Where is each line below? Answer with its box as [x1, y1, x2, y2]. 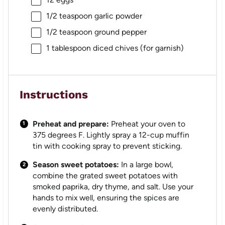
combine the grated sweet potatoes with [33, 171, 178, 181]
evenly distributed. [33, 204, 98, 214]
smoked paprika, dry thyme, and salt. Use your [33, 182, 194, 192]
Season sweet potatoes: [33, 160, 120, 170]
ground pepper [92, 27, 147, 37]
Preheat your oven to [109, 119, 186, 129]
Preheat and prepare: [33, 119, 109, 129]
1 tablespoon [46, 43, 91, 53]
